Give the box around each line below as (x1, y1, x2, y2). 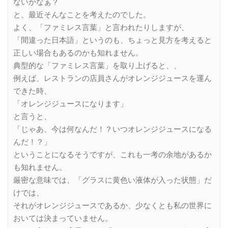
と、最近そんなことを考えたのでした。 (13, 10, 151, 19)
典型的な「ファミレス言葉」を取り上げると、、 (13, 61, 181, 70)
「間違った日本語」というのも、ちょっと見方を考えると (13, 35, 212, 45)
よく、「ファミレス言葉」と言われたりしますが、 (13, 22, 189, 32)
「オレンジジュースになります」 (13, 99, 128, 108)
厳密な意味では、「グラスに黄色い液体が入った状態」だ (13, 175, 212, 185)
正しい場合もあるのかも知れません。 (13, 48, 143, 58)
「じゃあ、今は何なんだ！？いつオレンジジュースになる (13, 124, 212, 134)
